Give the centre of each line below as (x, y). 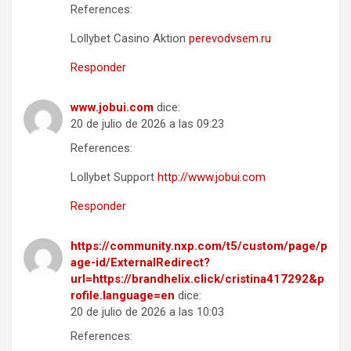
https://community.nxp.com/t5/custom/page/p (199, 246)
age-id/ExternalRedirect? (140, 262)
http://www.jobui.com (212, 177)
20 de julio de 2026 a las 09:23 (147, 123)
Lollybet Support (114, 177)
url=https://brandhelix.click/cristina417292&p (197, 279)
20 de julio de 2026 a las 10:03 (147, 311)
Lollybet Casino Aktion (130, 38)
